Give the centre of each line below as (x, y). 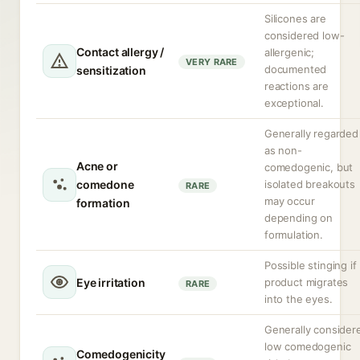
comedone (105, 184)
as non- (283, 150)
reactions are (297, 86)
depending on (299, 218)
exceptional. (294, 103)
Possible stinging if (311, 265)
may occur (290, 201)
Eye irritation (111, 282)
